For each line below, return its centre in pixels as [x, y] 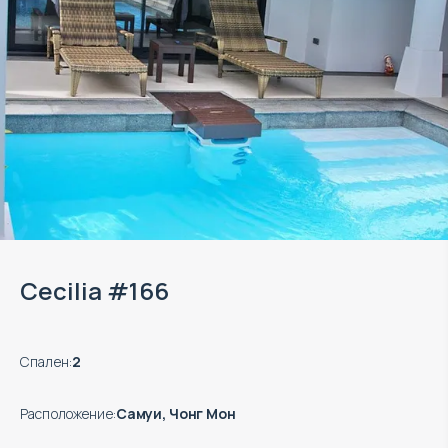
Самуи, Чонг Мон [175, 413]
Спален [44, 361]
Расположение [66, 413]
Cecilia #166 [94, 291]
